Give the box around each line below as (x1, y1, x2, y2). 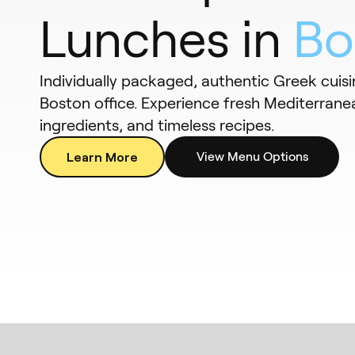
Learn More (67, 149, 138, 164)
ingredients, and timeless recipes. (40, 116, 274, 134)
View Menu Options (196, 150, 308, 163)
